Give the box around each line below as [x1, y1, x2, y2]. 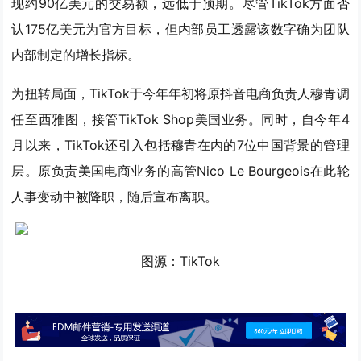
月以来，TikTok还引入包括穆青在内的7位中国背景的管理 [11, 137, 350, 154]
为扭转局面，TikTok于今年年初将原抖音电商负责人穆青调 [11, 85, 350, 102]
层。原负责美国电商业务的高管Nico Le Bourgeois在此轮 [11, 163, 350, 180]
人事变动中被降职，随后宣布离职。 [11, 189, 218, 205]
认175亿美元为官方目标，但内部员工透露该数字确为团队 [11, 21, 350, 38]
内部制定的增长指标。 [11, 47, 141, 64]
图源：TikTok [141, 253, 220, 270]
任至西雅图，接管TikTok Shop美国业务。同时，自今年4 [11, 111, 350, 128]
